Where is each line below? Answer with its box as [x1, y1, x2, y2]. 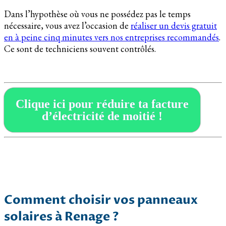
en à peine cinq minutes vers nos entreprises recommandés [4, 31, 219, 43]
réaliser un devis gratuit [131, 20, 217, 32]
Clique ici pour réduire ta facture [15, 97, 189, 111]
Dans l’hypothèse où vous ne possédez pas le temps [4, 8, 191, 20]
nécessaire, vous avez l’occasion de [4, 20, 131, 32]
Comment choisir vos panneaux [4, 192, 198, 209]
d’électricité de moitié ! [41, 109, 162, 123]
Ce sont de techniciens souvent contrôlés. [4, 43, 156, 55]
